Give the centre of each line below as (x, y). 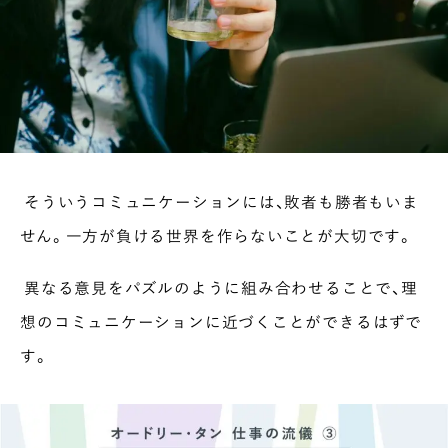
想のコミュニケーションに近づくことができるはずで (221, 321)
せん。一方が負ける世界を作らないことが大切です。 (217, 235)
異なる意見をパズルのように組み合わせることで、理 (219, 287)
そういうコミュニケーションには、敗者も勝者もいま (219, 201)
